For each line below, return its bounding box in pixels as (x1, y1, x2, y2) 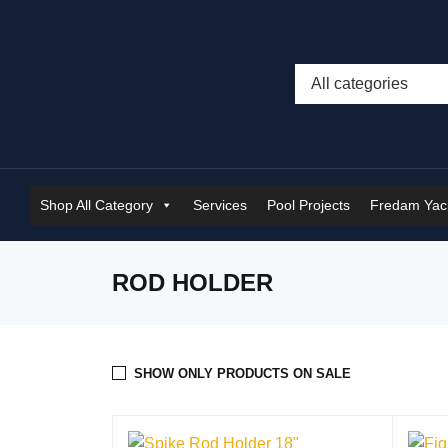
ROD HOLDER (112, 269, 273, 296)
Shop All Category (40, 197, 153, 213)
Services (193, 197, 247, 213)
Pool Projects (267, 197, 350, 213)
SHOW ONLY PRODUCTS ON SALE (134, 366, 351, 381)
